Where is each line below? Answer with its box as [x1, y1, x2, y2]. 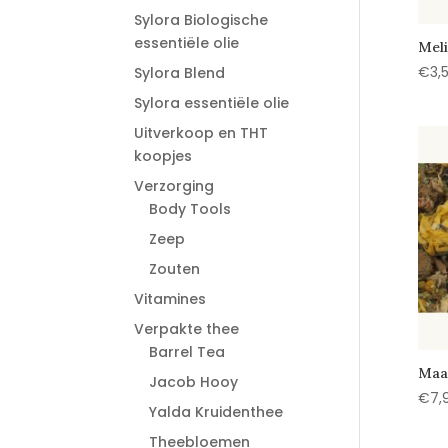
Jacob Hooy [149, 372, 239, 392]
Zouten [149, 259, 201, 279]
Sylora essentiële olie [134, 93, 290, 113]
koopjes [134, 146, 193, 166]
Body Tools [149, 199, 232, 219]
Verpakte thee [134, 319, 240, 339]
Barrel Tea [149, 342, 226, 362]
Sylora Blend [134, 63, 226, 83]
